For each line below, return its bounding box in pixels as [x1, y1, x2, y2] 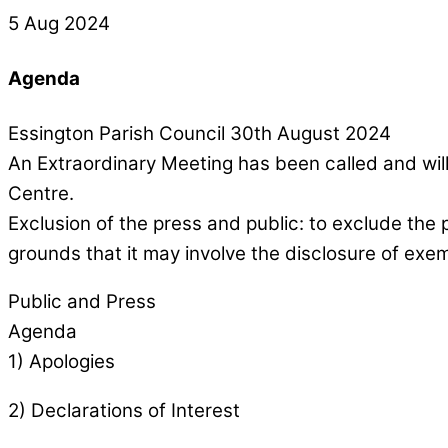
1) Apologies [8, 350, 115, 374]
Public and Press [8, 290, 156, 314]
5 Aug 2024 [8, 11, 110, 35]
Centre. [8, 181, 74, 205]
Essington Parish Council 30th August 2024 [8, 121, 391, 145]
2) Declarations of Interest [8, 399, 240, 423]
